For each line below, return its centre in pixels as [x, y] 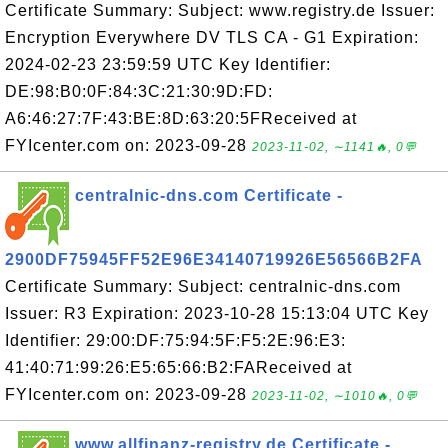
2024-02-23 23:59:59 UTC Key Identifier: [168, 64]
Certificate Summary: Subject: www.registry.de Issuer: [220, 10]
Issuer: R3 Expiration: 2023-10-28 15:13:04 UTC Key [217, 313]
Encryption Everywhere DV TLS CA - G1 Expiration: [212, 37]
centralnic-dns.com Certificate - [209, 195]
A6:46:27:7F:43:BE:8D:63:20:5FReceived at [181, 118]
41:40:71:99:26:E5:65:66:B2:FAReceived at [178, 367]
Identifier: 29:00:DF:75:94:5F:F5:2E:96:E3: [175, 340]
